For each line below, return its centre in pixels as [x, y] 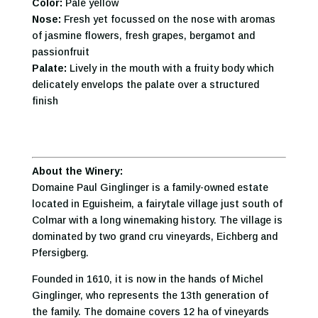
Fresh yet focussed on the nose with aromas [168, 20]
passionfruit [60, 52]
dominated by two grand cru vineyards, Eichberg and [154, 237]
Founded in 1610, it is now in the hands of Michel [147, 279]
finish [45, 101]
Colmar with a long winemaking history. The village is [157, 220]
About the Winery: [77, 171]
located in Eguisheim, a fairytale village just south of [157, 204]
